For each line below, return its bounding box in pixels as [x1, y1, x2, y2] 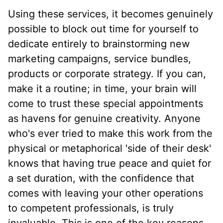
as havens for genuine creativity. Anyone [8, 112, 201, 125]
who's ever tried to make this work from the [8, 127, 213, 140]
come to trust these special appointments [8, 98, 203, 110]
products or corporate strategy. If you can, [8, 68, 206, 80]
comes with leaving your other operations [8, 187, 203, 200]
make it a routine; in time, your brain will [8, 83, 197, 95]
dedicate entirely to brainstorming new [8, 38, 190, 50]
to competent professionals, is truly [8, 202, 174, 215]
